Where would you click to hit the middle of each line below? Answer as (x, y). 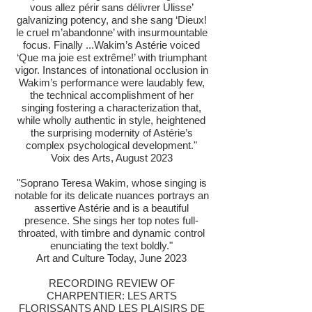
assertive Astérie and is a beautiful (111, 208)
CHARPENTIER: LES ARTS (111, 296)
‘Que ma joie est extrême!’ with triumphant (111, 57)
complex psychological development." (111, 145)
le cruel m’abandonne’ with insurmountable (111, 32)
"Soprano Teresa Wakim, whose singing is (111, 183)
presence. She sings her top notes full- (111, 220)
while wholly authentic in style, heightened (111, 120)
